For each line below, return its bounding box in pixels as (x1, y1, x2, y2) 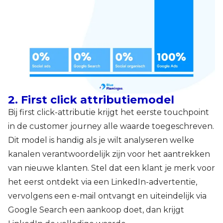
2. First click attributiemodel (8, 93, 174, 107)
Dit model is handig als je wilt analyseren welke (8, 135, 194, 145)
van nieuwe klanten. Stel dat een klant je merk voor (8, 163, 215, 173)
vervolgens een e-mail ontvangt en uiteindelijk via (8, 191, 207, 201)
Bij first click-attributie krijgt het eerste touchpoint (8, 108, 209, 117)
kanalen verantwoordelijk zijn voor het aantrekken (8, 149, 210, 159)
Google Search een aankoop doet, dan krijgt (8, 205, 184, 215)
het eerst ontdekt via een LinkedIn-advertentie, (8, 177, 197, 187)
